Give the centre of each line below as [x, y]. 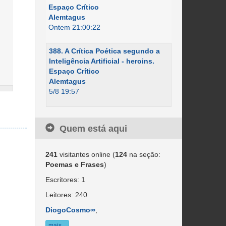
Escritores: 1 [65, 180]
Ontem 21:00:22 [74, 27]
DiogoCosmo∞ [70, 210]
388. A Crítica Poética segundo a [104, 51]
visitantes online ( [86, 154]
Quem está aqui [93, 129]
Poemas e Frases [74, 164]
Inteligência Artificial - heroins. [101, 61]
